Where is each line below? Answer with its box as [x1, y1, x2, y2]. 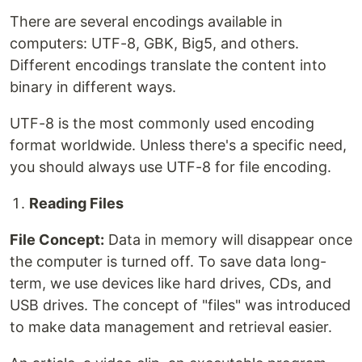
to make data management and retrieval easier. [10, 318, 332, 336]
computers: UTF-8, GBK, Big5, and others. [10, 35, 299, 53]
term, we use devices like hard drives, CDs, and [10, 275, 331, 293]
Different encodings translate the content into [10, 57, 326, 74]
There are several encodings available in [10, 13, 283, 31]
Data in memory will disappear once [104, 231, 352, 249]
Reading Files [29, 195, 124, 213]
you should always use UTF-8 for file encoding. [10, 158, 331, 176]
